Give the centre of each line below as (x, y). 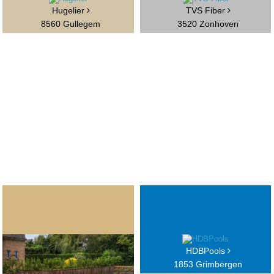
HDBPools (206, 251)
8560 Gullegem (71, 24)
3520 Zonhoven (208, 24)
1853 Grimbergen (208, 265)
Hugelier (69, 11)
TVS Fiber (206, 11)
